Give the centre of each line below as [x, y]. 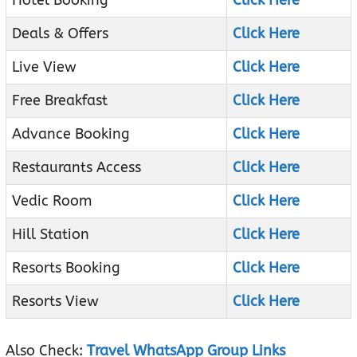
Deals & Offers [60, 34]
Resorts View [55, 302]
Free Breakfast [60, 101]
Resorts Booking [66, 268]
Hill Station [51, 235]
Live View [44, 67]
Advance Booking [71, 134]
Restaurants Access [76, 168]
